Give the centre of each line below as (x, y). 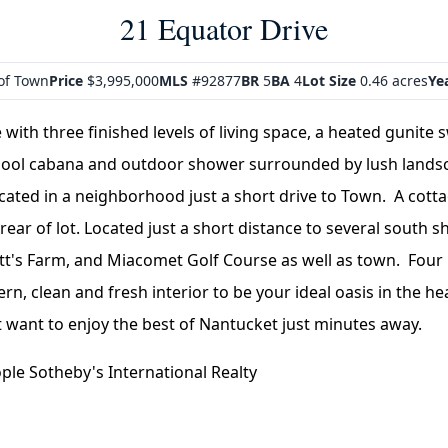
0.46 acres (392, 80)
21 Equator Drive (224, 28)
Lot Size (329, 80)
